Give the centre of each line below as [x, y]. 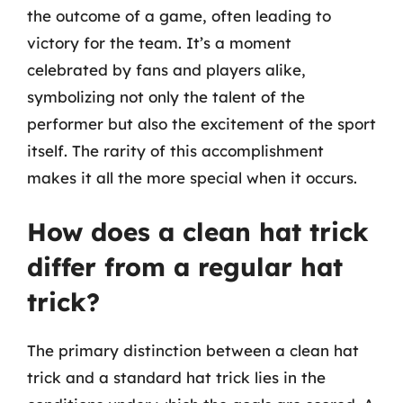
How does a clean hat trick [198, 232]
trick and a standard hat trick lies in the [176, 377]
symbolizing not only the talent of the [166, 96]
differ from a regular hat [185, 267]
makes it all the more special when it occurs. [192, 177]
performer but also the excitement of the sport [201, 123]
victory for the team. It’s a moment [159, 42]
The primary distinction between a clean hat [193, 350]
